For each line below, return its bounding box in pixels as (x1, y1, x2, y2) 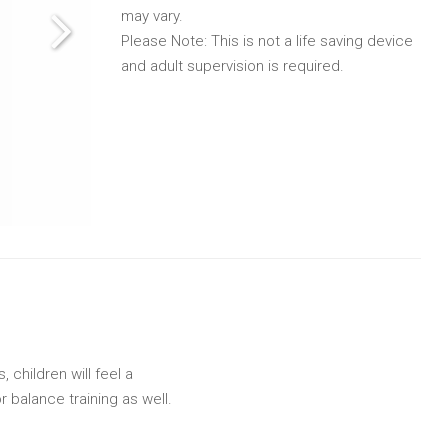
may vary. (121, 6, 183, 25)
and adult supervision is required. (121, 56, 344, 75)
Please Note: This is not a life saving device (121, 31, 413, 50)
